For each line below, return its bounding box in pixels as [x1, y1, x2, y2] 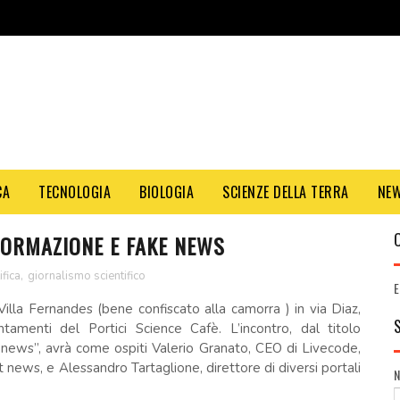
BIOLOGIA [139, 181, 194, 203]
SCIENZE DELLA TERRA [222, 181, 349, 203]
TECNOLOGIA [38, 181, 111, 203]
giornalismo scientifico [27, 268, 146, 284]
